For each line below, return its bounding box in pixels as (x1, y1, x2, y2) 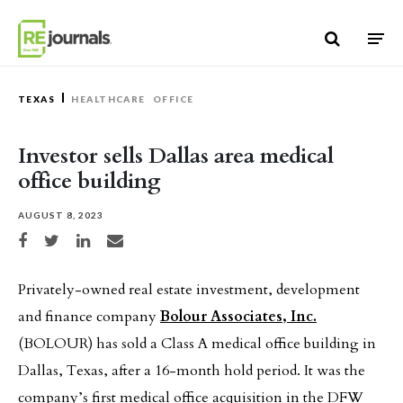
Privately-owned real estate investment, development (18, 280, 360, 300)
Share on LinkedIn (76, 233, 142, 243)
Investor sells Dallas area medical (18, 141, 334, 171)
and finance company (18, 307, 160, 327)
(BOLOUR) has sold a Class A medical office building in (18, 334, 376, 354)
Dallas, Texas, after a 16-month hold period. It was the (18, 361, 365, 381)
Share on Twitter (43, 233, 105, 243)
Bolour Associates (160, 307, 282, 327)
